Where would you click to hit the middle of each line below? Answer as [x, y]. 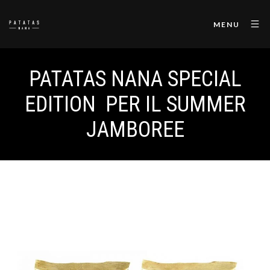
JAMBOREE [135, 130]
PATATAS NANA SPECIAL [135, 79]
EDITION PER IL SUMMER [135, 104]
